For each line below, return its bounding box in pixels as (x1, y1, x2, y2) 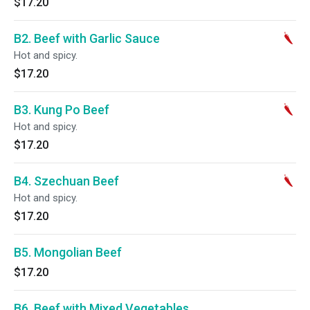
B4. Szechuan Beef (14, 174, 119, 188)
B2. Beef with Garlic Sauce (14, 31, 160, 46)
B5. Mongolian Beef (14, 245, 122, 259)
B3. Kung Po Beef (14, 102, 109, 117)
